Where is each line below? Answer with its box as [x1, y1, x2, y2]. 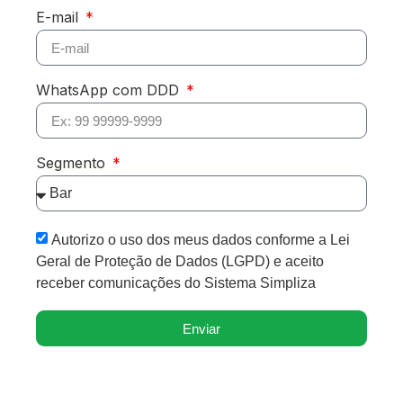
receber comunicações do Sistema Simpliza [36, 275, 316, 291]
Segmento [36, 154, 110, 173]
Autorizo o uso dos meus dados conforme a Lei [51, 232, 350, 248]
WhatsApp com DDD [36, 81, 184, 100]
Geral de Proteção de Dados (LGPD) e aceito [36, 254, 324, 270]
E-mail [36, 8, 83, 27]
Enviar [183, 320, 220, 336]
